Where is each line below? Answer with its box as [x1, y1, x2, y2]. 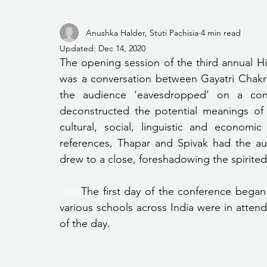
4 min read [201, 27, 241, 38]
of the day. [60, 217, 110, 230]
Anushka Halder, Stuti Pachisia [86, 27, 198, 38]
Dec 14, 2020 [98, 43, 145, 54]
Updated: [60, 43, 98, 54]
